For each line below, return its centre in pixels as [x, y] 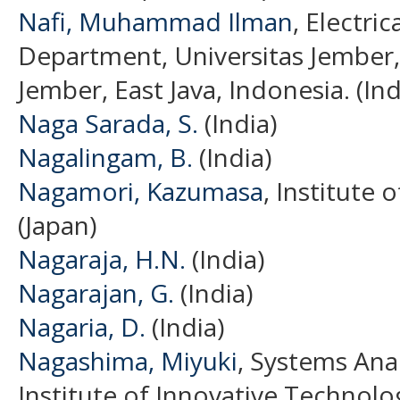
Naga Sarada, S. [108, 123]
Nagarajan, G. [96, 292]
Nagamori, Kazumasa [141, 191]
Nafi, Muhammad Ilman [155, 21]
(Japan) [57, 225]
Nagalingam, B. [105, 157]
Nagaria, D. [82, 326]
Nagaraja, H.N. [102, 258]
